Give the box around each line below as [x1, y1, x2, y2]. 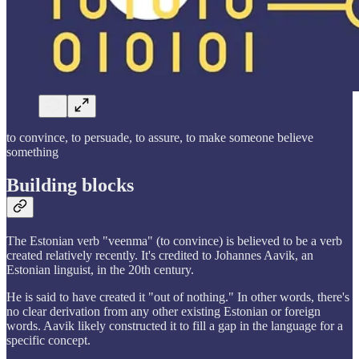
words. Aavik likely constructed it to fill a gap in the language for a [6, 319, 343, 333]
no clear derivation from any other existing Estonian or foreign [6, 305, 321, 319]
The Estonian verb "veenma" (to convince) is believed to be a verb [6, 234, 342, 248]
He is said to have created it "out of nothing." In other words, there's [6, 290, 349, 305]
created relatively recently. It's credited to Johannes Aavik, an [6, 248, 313, 263]
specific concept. [6, 333, 91, 348]
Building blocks [6, 175, 134, 196]
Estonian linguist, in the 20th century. [6, 263, 194, 277]
